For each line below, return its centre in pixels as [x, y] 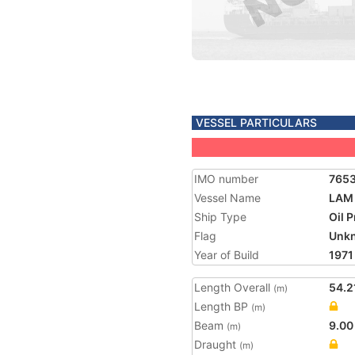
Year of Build [227, 255]
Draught [217, 344]
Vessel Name [227, 198]
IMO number [226, 179]
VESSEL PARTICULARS [256, 122]
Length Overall [234, 287]
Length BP [223, 306]
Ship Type [220, 217]
